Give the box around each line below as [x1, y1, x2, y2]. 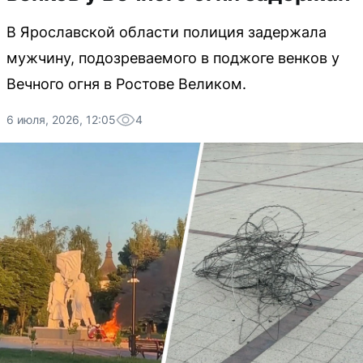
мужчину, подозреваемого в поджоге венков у [6, 49, 340, 66]
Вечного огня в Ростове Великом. [6, 75, 246, 92]
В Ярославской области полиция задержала [6, 23, 327, 41]
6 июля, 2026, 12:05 [6, 113, 116, 126]
